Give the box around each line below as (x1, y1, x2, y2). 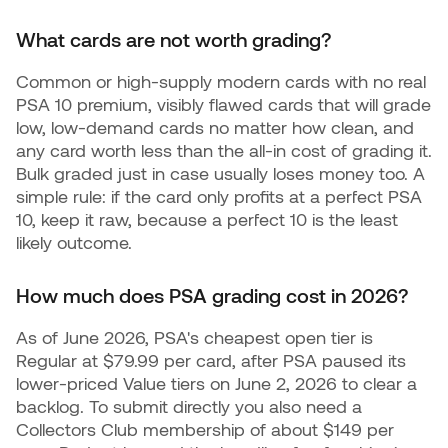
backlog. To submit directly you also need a (16, 395, 362, 418)
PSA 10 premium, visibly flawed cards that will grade (16, 93, 431, 116)
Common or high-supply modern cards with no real (16, 70, 426, 93)
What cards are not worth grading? (16, 27, 331, 52)
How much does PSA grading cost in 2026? (16, 283, 408, 308)
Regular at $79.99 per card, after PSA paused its (16, 349, 406, 372)
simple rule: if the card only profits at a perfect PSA (16, 185, 422, 208)
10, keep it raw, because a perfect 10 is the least (16, 208, 398, 231)
